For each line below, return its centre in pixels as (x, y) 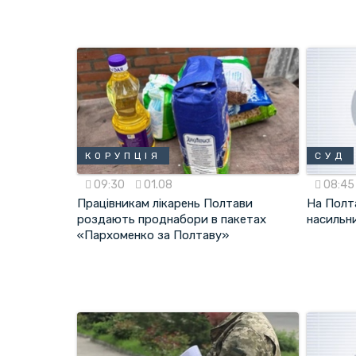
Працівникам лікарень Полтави (165, 204)
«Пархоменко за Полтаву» (153, 236)
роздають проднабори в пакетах (172, 220)
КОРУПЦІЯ (123, 156)
